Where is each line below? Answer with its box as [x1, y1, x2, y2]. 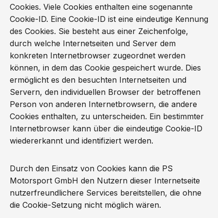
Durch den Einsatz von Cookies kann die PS [10, 163, 173, 173]
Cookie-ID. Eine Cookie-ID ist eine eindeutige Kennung [10, 14, 208, 24]
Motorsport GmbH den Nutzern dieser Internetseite [10, 176, 200, 185]
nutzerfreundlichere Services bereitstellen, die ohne [10, 188, 201, 198]
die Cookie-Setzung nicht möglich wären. [10, 200, 161, 210]
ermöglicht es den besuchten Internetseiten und [10, 75, 186, 85]
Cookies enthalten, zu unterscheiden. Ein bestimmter [10, 111, 204, 121]
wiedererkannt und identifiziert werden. [10, 136, 153, 145]
